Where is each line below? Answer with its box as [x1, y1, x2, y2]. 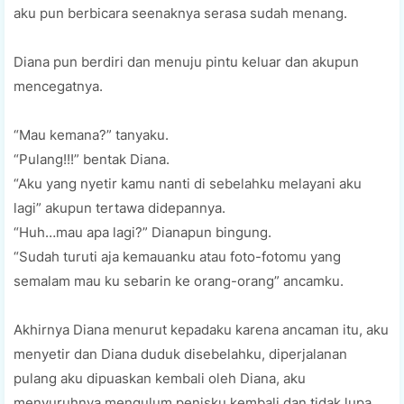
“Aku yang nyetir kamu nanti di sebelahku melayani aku [14, 174, 362, 192]
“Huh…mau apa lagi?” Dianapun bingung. [14, 223, 271, 241]
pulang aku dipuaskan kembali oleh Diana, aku [14, 369, 306, 387]
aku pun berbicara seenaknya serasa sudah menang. [14, 4, 347, 22]
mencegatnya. [14, 77, 103, 95]
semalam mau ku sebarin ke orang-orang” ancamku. [14, 271, 344, 289]
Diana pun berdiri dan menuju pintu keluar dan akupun [14, 52, 359, 70]
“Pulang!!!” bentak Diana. [14, 150, 170, 168]
